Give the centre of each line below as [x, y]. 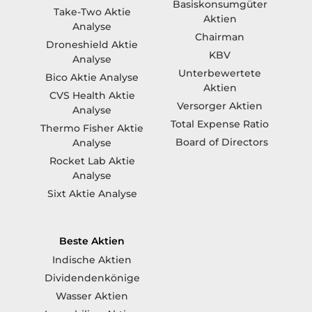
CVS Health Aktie [92, 95]
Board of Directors [221, 142]
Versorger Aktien [220, 106]
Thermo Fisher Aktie [92, 128]
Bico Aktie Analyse [92, 77]
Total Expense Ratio [220, 124]
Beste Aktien [92, 241]
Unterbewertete [220, 73]
